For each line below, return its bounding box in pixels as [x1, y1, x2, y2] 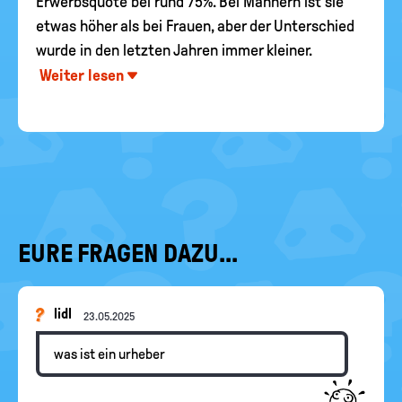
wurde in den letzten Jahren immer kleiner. [36, 41, 312, 59]
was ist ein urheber [54, 346, 165, 362]
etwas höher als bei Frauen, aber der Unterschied [36, 17, 354, 35]
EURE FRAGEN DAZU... [18, 240, 238, 267]
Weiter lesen [36, 66, 127, 84]
